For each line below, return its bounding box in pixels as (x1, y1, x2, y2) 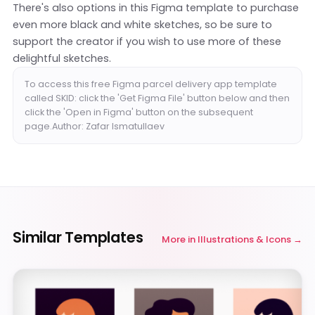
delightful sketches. (13, 51, 111, 66)
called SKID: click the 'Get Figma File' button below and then (25, 92, 290, 105)
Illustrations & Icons (198, 233, 291, 247)
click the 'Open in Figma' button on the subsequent (25, 106, 253, 119)
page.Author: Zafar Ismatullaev (25, 120, 165, 133)
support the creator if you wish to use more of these (13, 34, 281, 49)
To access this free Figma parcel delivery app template (25, 78, 277, 91)
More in (162, 233, 198, 247)
